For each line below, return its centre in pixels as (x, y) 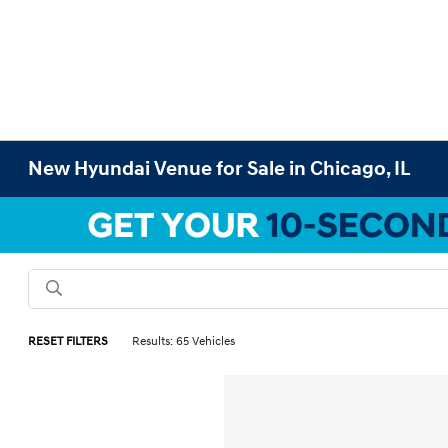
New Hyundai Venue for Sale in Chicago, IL (220, 169)
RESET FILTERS (68, 341)
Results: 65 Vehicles (184, 341)
